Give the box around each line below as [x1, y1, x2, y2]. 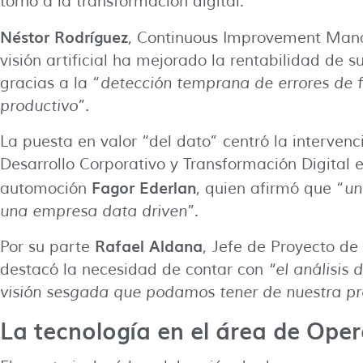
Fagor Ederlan [92, 176, 196, 199]
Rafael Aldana [95, 234, 203, 258]
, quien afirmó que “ [196, 179, 344, 199]
